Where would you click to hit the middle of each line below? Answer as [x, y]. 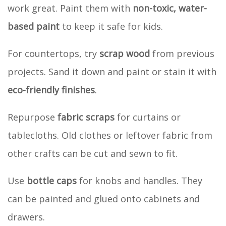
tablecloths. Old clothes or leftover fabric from [110, 135]
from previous [182, 53]
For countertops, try [53, 53]
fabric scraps [86, 117]
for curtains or [148, 117]
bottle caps [52, 180]
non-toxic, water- [170, 8]
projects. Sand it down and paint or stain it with [112, 71]
